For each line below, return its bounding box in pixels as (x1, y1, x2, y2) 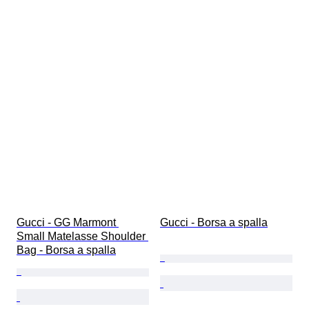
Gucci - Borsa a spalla (160, 216, 268, 228)
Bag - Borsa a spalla (17, 243, 116, 256)
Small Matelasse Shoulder (17, 230, 148, 242)
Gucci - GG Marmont (17, 216, 119, 228)
